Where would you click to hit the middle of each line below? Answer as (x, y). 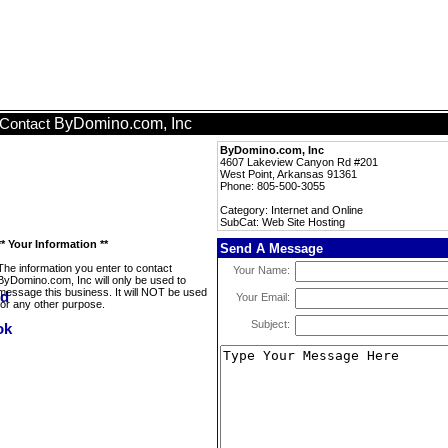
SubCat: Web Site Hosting (282, 222)
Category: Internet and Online (291, 210)
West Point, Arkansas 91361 (288, 174)
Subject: (270, 324)
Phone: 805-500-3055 (272, 186)
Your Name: (261, 270)
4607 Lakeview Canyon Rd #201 (299, 162)
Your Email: (263, 297)
